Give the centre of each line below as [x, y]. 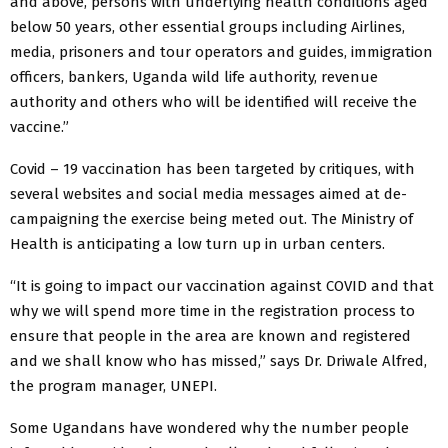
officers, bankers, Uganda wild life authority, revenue [194, 76]
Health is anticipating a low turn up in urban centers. [197, 243]
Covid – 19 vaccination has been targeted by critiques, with [212, 168]
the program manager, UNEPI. [113, 385]
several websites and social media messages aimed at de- [208, 193]
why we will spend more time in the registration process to [212, 310]
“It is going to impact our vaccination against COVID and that [222, 285]
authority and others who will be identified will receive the [213, 101]
